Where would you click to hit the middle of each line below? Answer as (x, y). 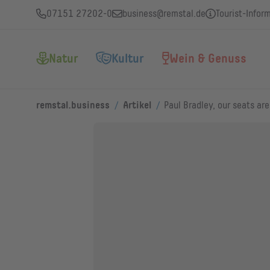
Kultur (128, 59)
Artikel (137, 106)
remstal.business (73, 106)
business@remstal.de (164, 14)
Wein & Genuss (208, 59)
